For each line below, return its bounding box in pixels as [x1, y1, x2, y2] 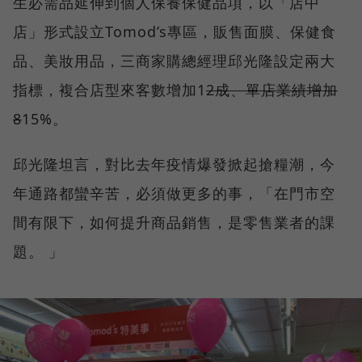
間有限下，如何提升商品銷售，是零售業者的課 [13, 213, 335, 233]
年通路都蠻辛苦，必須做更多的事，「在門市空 [13, 183, 335, 204]
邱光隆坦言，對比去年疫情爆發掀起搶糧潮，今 [13, 154, 335, 175]
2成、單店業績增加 [206, 80, 338, 100]
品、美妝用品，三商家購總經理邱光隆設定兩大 [13, 51, 335, 71]
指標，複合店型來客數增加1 [13, 80, 206, 100]
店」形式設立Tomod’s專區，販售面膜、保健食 [13, 22, 336, 42]
